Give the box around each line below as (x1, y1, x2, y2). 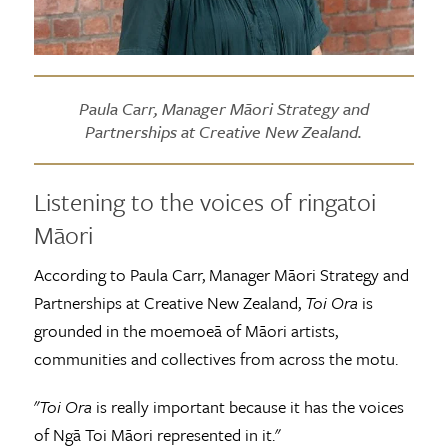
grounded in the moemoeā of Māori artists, (33, 317, 338, 343)
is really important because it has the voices (91, 393, 404, 419)
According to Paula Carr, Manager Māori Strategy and (33, 261, 409, 287)
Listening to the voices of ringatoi (33, 183, 376, 219)
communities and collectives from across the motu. (33, 345, 398, 371)
